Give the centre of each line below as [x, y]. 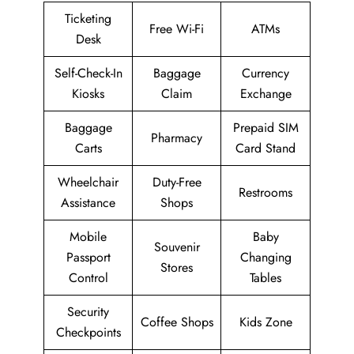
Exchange [265, 94]
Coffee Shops [177, 322]
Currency [265, 73]
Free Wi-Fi [177, 29]
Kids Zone [265, 322]
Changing [265, 258]
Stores [177, 268]
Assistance [88, 203]
